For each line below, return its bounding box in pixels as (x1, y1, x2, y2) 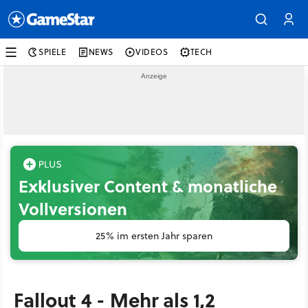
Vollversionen (19, 197, 127, 221)
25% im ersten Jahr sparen (96, 229, 212, 243)
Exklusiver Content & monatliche (19, 174, 277, 198)
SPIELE (38, 46, 67, 58)
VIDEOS (135, 46, 168, 58)
